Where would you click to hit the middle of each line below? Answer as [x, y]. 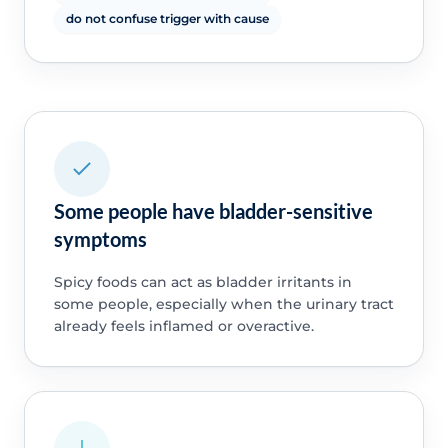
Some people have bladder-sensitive [213, 211]
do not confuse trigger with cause [167, 19]
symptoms [100, 239]
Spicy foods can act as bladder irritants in [202, 282]
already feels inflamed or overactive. [183, 326]
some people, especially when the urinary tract [223, 304]
